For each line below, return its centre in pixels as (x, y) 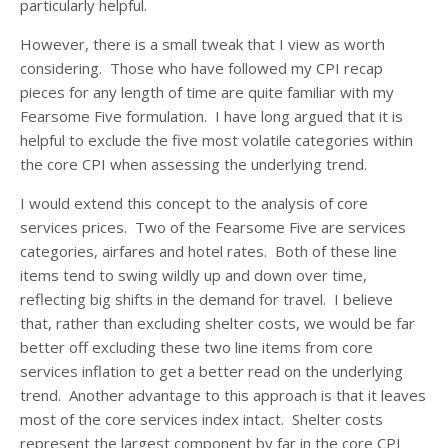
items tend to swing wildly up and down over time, (193, 275)
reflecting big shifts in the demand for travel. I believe (206, 299)
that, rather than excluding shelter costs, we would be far (217, 323)
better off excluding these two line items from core (196, 347)
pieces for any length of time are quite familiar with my (207, 92)
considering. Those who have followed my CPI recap (201, 68)
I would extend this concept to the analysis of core (194, 203)
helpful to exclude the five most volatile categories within (216, 140)
